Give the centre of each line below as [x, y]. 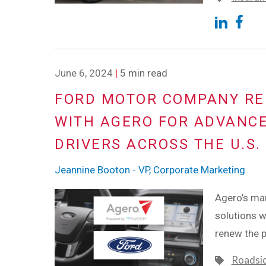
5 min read [142, 73]
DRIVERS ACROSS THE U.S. [158, 145]
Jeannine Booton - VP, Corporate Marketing [150, 170]
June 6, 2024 [84, 73]
